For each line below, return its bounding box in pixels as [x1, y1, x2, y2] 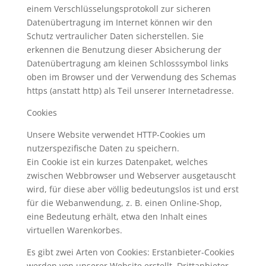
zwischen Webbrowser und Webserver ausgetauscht [26, 170, 236, 181]
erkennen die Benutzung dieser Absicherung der [26, 44, 221, 55]
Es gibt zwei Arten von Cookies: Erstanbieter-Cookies [26, 246, 235, 258]
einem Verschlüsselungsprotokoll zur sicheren [26, 3, 211, 14]
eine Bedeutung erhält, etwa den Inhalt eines [26, 211, 207, 222]
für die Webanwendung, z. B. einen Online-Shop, [26, 197, 222, 208]
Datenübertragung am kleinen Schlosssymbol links [26, 58, 229, 69]
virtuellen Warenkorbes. [26, 224, 122, 236]
